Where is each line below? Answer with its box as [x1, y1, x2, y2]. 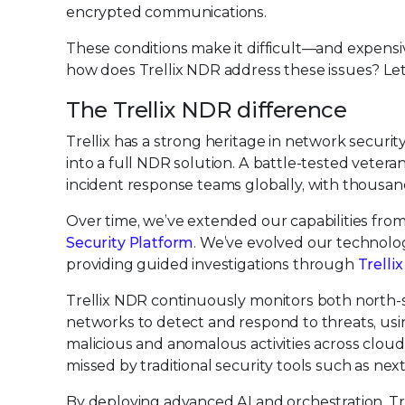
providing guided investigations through [66, 256, 358, 273]
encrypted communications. [66, 4, 267, 21]
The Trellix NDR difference [66, 97, 347, 123]
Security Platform [66, 234, 194, 251]
